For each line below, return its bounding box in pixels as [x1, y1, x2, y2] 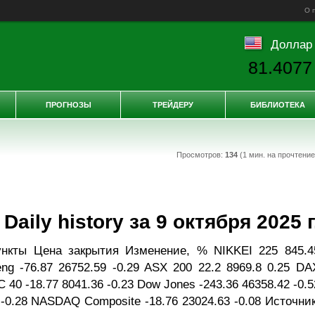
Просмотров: [176, 150, 225, 159]
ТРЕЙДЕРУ [153, 101, 193, 109]
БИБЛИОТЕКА [250, 101, 305, 109]
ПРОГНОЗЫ [45, 101, 91, 109]
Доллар [270, 37, 312, 51]
